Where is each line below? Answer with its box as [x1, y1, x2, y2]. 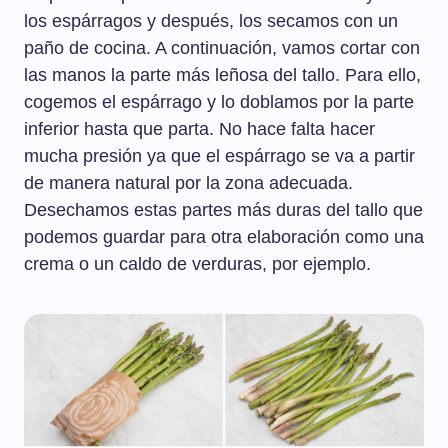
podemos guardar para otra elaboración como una [24, 227, 424, 248]
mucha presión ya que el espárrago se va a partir [24, 146, 415, 167]
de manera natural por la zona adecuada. [24, 173, 353, 194]
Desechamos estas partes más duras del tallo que [24, 200, 423, 221]
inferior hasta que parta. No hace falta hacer [24, 119, 375, 140]
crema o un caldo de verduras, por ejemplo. [24, 254, 371, 275]
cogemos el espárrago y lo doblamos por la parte [24, 92, 414, 113]
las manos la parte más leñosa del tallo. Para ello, [24, 65, 421, 86]
